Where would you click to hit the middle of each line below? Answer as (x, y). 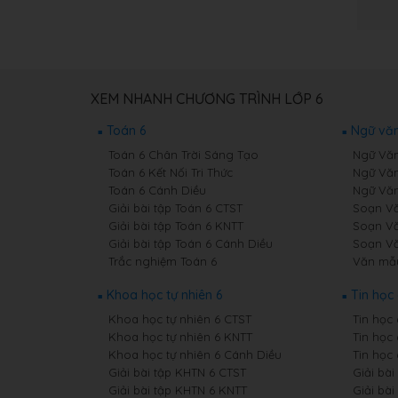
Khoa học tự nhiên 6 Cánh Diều (195, 354)
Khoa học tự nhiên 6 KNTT (180, 337)
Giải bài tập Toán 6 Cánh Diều (191, 243)
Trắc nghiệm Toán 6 (163, 261)
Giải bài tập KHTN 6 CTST (177, 372)
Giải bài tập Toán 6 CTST (175, 208)
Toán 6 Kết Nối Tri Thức (171, 172)
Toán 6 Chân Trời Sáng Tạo (183, 155)
